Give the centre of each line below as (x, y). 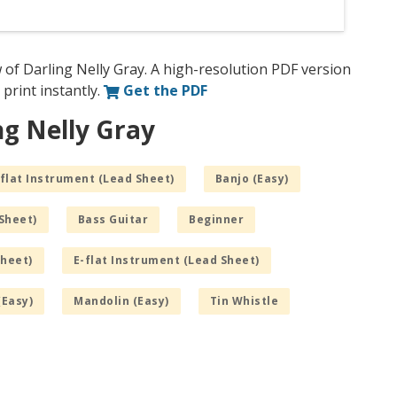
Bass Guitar (113, 220)
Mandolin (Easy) (121, 301)
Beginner (216, 220)
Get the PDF (163, 91)
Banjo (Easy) (252, 179)
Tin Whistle (244, 301)
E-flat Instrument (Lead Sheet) (166, 261)
